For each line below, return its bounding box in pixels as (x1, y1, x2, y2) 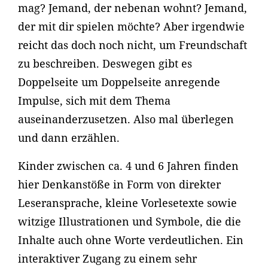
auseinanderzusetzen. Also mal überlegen (18, 112, 234, 127)
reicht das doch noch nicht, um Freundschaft (18, 38, 247, 53)
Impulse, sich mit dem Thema (18, 93, 170, 108)
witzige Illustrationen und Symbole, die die (18, 214, 241, 229)
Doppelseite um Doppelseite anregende (18, 75, 220, 90)
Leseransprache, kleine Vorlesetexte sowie (18, 196, 237, 211)
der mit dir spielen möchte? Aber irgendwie (18, 19, 245, 34)
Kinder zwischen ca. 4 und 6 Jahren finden (18, 159, 239, 173)
